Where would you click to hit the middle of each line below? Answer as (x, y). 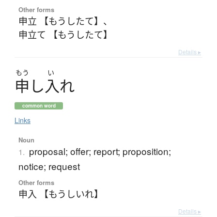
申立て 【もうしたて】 (65, 34)
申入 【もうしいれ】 (61, 194)
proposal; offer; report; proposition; (100, 151)
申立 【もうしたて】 (61, 21)
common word (39, 106)
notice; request (49, 166)
